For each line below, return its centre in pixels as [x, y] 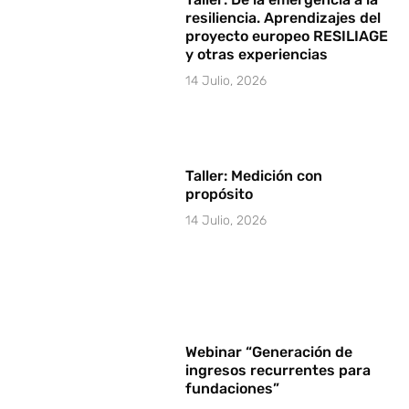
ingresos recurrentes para [278, 371]
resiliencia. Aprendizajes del [283, 17]
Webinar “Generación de [269, 352]
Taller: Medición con [254, 175]
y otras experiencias [257, 54]
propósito [220, 194]
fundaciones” [233, 389]
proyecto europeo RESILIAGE [287, 36]
